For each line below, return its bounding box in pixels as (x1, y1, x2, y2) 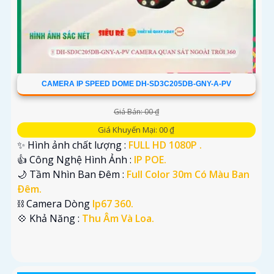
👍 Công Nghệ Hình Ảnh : (17, 153, 134, 167)
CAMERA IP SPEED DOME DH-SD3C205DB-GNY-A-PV (41, 80, 231, 89)
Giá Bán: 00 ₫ (113, 106, 159, 117)
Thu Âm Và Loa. (82, 212, 154, 226)
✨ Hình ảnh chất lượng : (17, 138, 128, 152)
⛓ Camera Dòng (17, 197, 92, 211)
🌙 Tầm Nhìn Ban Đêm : (17, 168, 127, 182)
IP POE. (134, 153, 166, 167)
